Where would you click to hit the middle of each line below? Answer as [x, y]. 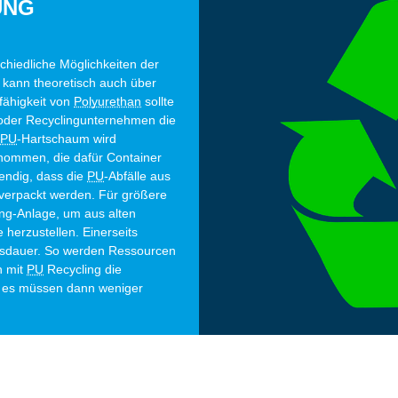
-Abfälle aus [137, 176]
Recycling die [83, 270]
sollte [158, 102]
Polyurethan [107, 102]
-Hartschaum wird [67, 139]
